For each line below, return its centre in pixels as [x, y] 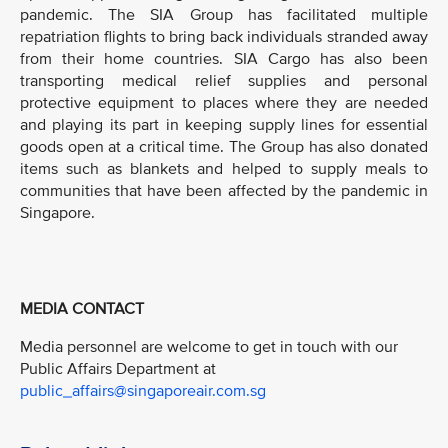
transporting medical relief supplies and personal [224, 81]
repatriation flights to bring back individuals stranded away [224, 37]
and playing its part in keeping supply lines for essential [224, 125]
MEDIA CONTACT [82, 309]
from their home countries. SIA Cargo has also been [224, 59]
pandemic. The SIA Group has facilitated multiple [224, 15]
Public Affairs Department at [118, 368]
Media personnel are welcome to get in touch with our [209, 346]
